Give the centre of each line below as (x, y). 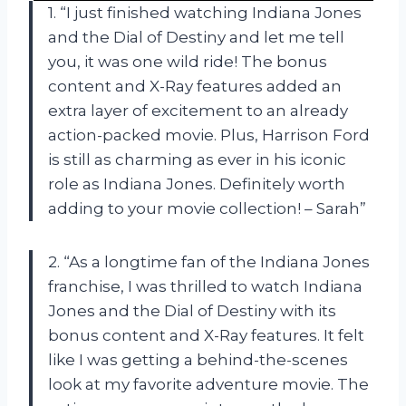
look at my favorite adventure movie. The (208, 384)
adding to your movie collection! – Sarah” (207, 208)
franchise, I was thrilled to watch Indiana (205, 286)
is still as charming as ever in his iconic (197, 159)
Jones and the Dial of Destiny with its (192, 310)
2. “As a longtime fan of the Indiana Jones (209, 261)
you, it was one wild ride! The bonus (188, 61)
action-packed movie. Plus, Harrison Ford (209, 135)
